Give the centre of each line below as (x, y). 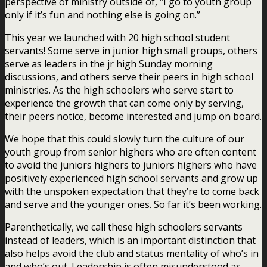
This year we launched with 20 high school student (117, 37)
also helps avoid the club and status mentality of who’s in (132, 253)
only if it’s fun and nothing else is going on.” (103, 15)
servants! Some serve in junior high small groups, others (131, 50)
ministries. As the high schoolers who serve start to (119, 90)
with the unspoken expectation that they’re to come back (132, 191)
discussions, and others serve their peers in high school (129, 77)
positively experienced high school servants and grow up (131, 178)
